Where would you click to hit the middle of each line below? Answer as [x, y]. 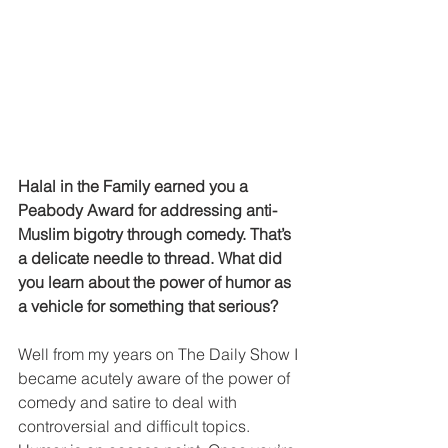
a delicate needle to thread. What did [152, 258]
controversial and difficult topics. [136, 426]
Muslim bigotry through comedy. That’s [156, 234]
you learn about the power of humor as [156, 282]
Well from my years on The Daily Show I [160, 354]
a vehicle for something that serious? [148, 306]
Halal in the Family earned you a [135, 186]
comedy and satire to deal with [129, 402]
